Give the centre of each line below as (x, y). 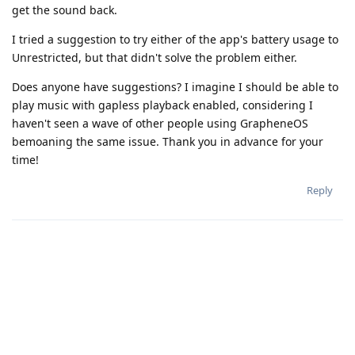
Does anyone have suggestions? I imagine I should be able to (175, 86)
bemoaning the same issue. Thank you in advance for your (168, 141)
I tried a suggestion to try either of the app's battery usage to (175, 39)
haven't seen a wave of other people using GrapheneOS (160, 123)
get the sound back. (65, 10)
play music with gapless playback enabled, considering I (162, 105)
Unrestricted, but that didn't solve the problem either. (155, 57)
